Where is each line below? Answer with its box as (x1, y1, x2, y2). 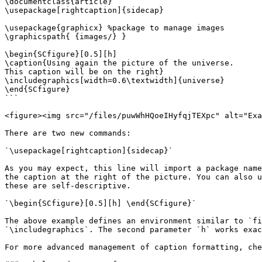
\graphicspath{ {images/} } (5, 32, 126, 41)
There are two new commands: (5, 129, 131, 137)
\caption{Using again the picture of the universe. (5, 58, 234, 67)
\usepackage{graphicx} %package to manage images (5, 23, 225, 32)
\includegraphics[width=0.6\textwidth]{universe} (5, 76, 225, 85)
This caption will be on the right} (5, 67, 164, 76)
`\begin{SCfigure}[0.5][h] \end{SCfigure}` (5, 199, 196, 208)
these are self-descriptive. (5, 181, 131, 190)
